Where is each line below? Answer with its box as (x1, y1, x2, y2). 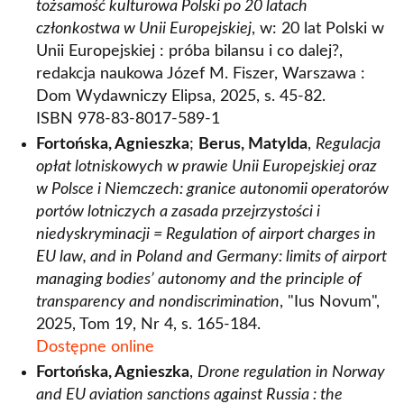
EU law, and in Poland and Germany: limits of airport (36, 249, 387, 265)
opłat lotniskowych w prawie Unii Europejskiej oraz (36, 159, 377, 175)
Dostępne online (36, 339, 154, 355)
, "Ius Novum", (280, 294, 380, 310)
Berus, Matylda (198, 136, 308, 152)
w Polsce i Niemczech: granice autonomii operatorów (36, 181, 389, 197)
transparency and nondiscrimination (36, 294, 280, 310)
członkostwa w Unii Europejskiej (36, 21, 252, 37)
